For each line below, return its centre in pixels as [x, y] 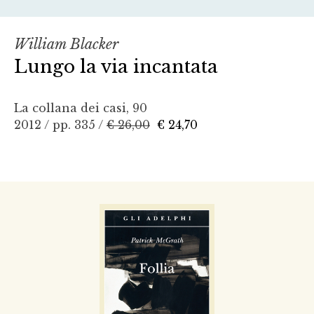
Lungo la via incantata [116, 67]
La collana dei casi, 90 [81, 108]
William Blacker [66, 45]
